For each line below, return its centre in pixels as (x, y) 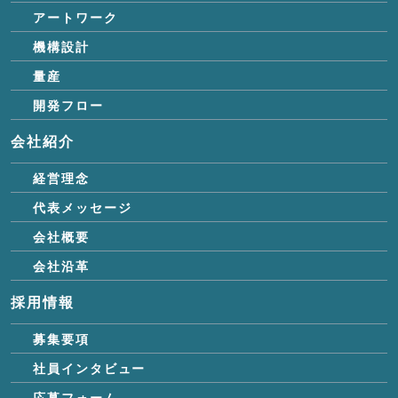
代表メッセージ (83, 207)
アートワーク (76, 16)
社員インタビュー (90, 367)
